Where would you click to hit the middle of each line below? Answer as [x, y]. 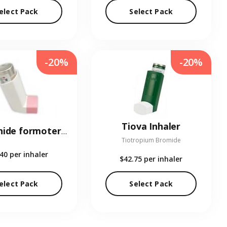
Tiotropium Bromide [151, 140]
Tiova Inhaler [151, 126]
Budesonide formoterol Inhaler [64, 131]
